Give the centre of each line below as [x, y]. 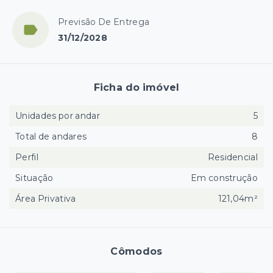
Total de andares [51, 137]
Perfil [27, 158]
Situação [34, 178]
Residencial [232, 158]
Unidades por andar [58, 116]
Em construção [224, 178]
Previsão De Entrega [104, 22]
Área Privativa [46, 199]
